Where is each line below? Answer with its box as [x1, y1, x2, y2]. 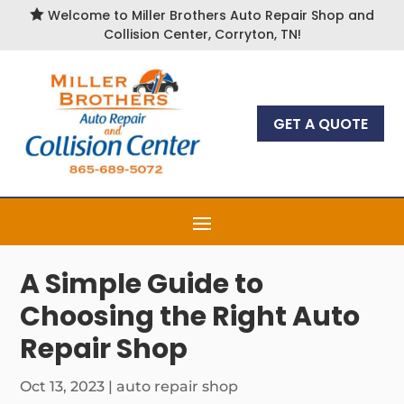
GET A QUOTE [272, 113, 368, 134]
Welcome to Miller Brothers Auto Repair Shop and [44, 6, 374, 24]
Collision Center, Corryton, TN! [103, 25, 301, 43]
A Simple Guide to [20, 265, 264, 303]
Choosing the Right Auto [20, 298, 361, 335]
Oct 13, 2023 [20, 378, 106, 395]
